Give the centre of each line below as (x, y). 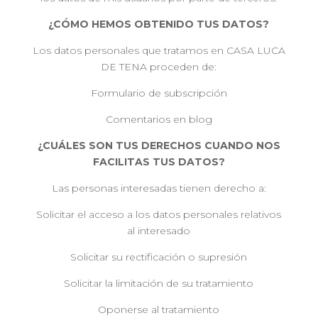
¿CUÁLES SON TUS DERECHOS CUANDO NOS (159, 146)
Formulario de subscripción (159, 93)
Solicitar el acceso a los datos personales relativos (159, 214)
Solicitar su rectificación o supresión (159, 257)
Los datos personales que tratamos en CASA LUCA (159, 50)
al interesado (159, 231)
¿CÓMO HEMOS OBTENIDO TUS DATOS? (159, 24)
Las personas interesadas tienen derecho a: (159, 188)
